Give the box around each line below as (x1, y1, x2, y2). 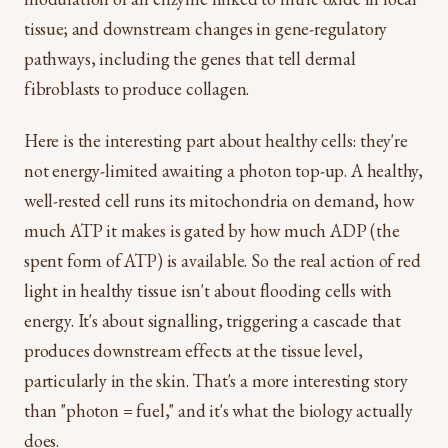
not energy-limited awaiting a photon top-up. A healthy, (24, 159, 424, 182)
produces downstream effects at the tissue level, (24, 339, 363, 362)
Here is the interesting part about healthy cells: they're (24, 129, 408, 152)
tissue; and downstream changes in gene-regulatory (24, 17, 388, 40)
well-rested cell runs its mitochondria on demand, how (24, 189, 414, 212)
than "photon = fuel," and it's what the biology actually (24, 399, 413, 422)
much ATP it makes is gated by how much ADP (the (24, 219, 400, 242)
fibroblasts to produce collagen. (24, 77, 250, 100)
